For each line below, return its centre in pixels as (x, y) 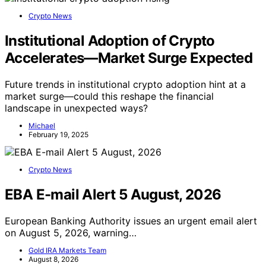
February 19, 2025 (58, 134)
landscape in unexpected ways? (76, 108)
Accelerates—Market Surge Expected (129, 58)
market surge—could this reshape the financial (109, 96)
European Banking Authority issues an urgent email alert (131, 221)
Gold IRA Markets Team (67, 250)
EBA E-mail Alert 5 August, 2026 (113, 194)
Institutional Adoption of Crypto (110, 40)
